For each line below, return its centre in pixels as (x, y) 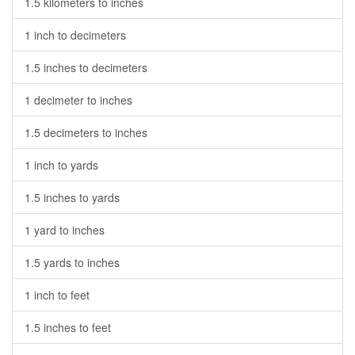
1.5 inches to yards (72, 197)
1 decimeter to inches (78, 100)
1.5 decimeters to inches (86, 132)
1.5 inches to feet (68, 327)
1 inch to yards (61, 165)
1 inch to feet (57, 295)
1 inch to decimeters (75, 35)
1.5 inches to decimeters (86, 67)
